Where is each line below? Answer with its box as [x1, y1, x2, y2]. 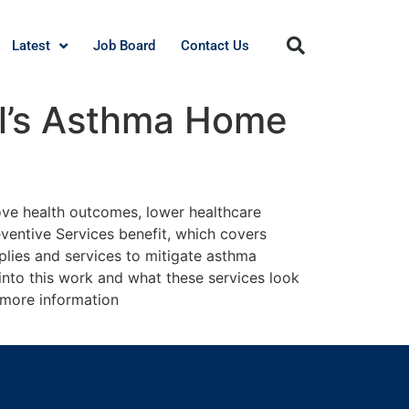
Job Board [93, 37, 156, 54]
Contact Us [181, 37, 250, 54]
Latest [12, 37, 51, 54]
